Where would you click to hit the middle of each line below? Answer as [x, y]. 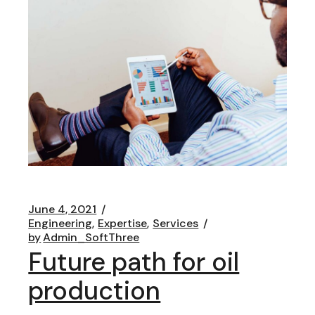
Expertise [123, 223]
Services [176, 223]
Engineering [60, 223]
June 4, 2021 [63, 209]
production [95, 290]
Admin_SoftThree [91, 237]
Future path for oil [134, 262]
